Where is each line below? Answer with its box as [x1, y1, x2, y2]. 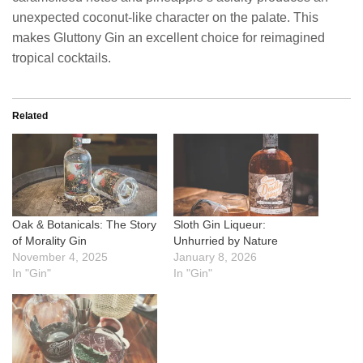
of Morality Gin [12, 234, 87, 248]
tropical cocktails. [12, 51, 111, 66]
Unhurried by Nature [173, 234, 278, 248]
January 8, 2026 [173, 250, 257, 264]
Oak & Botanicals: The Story [12, 218, 156, 232]
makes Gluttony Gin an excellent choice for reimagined [12, 31, 325, 45]
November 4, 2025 [12, 250, 108, 264]
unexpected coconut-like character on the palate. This [12, 11, 318, 25]
